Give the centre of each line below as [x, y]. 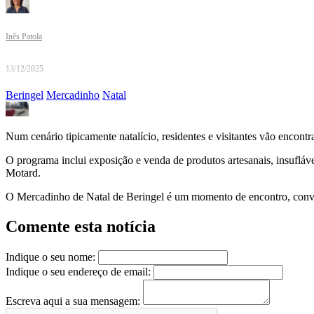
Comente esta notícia [81, 227]
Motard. [23, 173]
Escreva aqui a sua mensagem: [73, 301]
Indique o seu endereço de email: [78, 272]
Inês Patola [24, 37]
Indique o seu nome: [50, 257]
